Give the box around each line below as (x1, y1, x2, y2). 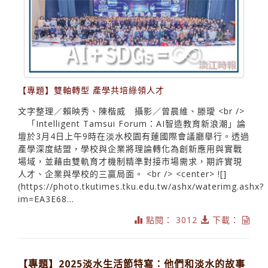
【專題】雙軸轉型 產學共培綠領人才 (18, 84, 165, 96)
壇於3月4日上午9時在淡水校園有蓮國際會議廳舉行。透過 (18, 130, 249, 142)
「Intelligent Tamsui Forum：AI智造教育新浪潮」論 (18, 117, 246, 129)
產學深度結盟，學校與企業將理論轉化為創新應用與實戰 (18, 142, 242, 154)
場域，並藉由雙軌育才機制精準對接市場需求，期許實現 (18, 155, 242, 167)
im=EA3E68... (18, 193, 74, 205)
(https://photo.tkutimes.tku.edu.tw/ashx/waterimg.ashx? (18, 180, 264, 192)
